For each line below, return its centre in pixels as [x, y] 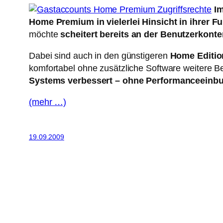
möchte [45, 35]
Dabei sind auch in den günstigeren [100, 56]
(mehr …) [48, 102]
